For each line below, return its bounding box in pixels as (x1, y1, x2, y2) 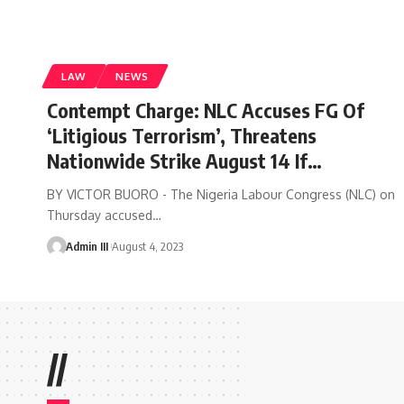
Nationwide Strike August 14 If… (47, 147, 322, 173)
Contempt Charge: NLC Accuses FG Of (47, 96, 364, 123)
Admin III (65, 238, 108, 253)
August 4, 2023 (111, 238, 183, 253)
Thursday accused (47, 207, 152, 223)
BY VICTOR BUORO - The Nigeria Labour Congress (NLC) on (47, 186, 395, 202)
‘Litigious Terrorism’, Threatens (47, 122, 317, 148)
